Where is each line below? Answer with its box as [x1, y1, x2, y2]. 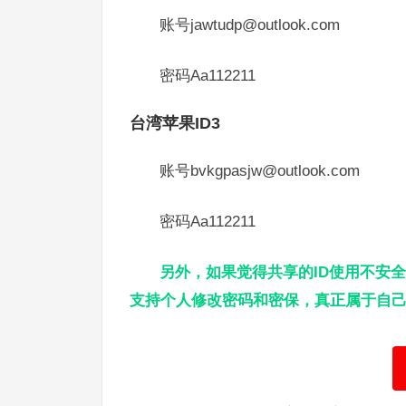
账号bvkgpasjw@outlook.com [159, 162, 360, 179]
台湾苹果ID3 [130, 114, 220, 132]
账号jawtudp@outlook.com [159, 16, 340, 33]
